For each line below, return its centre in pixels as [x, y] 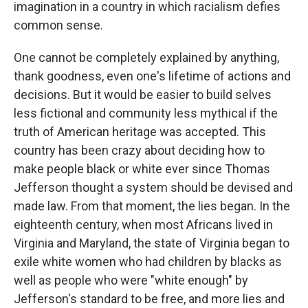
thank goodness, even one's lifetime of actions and [152, 76]
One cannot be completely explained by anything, [146, 57]
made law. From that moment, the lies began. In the [152, 206]
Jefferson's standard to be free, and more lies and [149, 299]
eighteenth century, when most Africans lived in [143, 224]
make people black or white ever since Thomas [142, 169]
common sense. [58, 25]
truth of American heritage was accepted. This [140, 132]
